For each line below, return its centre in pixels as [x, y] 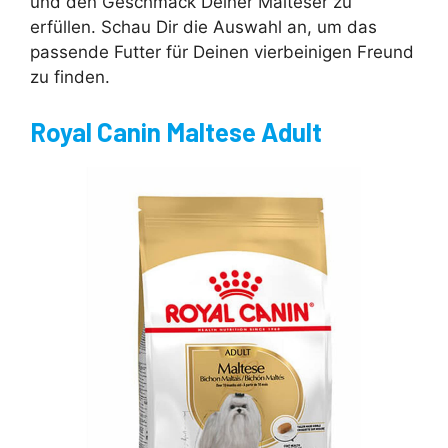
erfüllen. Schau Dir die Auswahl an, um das [203, 27]
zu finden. [70, 77]
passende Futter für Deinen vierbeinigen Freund [222, 52]
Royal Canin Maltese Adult [176, 131]
